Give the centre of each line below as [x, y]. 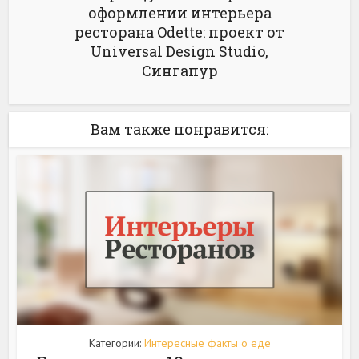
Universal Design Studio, [179, 51]
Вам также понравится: [179, 129]
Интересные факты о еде [207, 343]
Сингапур [179, 70]
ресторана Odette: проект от [179, 32]
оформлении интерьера [179, 12]
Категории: [116, 343]
